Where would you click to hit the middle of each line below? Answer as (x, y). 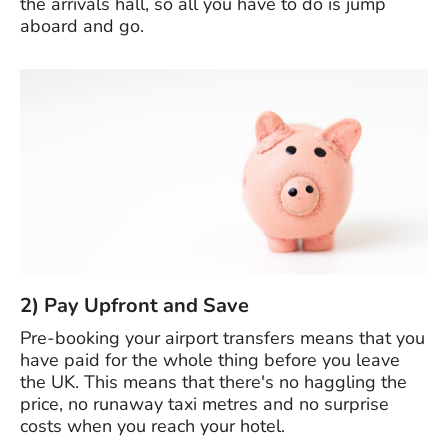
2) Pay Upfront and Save (134, 306)
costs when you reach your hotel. (152, 426)
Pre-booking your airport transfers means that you (222, 338)
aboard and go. (82, 26)
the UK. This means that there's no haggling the (213, 382)
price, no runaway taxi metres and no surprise (204, 404)
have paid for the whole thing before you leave (210, 360)
